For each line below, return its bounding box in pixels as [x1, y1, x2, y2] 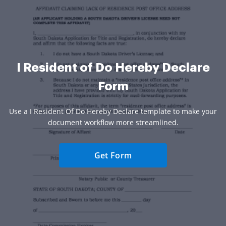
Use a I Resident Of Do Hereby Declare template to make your [9, 106, 217, 116]
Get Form [94, 149, 132, 161]
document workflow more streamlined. [47, 117, 179, 127]
